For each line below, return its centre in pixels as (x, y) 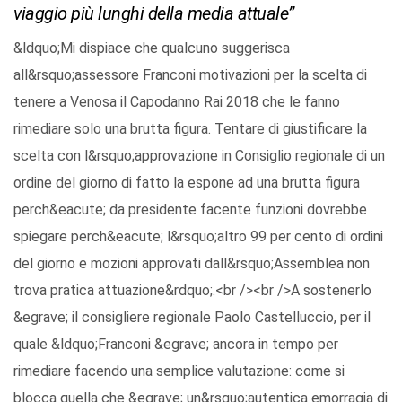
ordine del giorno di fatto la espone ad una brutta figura (187, 183)
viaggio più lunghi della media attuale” (154, 14)
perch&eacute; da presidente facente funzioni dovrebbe (190, 210)
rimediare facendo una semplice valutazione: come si (179, 371)
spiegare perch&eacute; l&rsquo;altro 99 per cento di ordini (198, 237)
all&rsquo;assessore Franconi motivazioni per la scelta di (190, 75)
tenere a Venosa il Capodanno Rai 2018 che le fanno (177, 102)
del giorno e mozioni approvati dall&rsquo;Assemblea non (192, 264)
